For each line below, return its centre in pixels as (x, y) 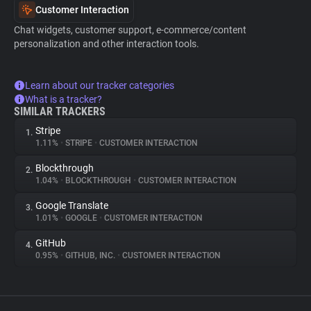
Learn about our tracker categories (100, 85)
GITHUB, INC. (90, 255)
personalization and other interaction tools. (107, 44)
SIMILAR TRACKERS (60, 111)
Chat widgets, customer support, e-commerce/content (130, 30)
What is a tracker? (64, 99)
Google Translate (72, 205)
